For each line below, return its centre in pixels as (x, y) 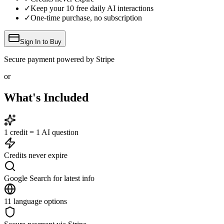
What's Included (46, 97)
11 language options (35, 201)
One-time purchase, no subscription (86, 17)
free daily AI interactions (114, 8)
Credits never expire (36, 155)
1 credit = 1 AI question (41, 132)
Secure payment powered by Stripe (59, 59)
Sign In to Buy (41, 41)
